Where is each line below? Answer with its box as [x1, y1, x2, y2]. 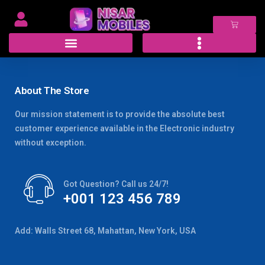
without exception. [15, 138, 86, 147]
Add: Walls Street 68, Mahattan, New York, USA [15, 226, 196, 235]
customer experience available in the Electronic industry [15, 124, 234, 133]
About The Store [15, 85, 89, 96]
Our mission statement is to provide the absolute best [15, 109, 225, 119]
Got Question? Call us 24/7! [63, 179, 169, 189]
